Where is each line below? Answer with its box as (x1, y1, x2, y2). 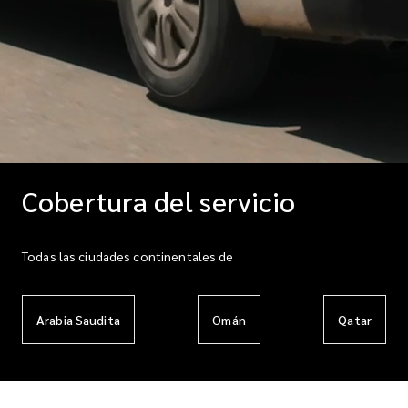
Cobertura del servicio (22, 183, 295, 219)
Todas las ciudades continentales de (22, 248, 234, 264)
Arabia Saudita (36, 311, 120, 328)
